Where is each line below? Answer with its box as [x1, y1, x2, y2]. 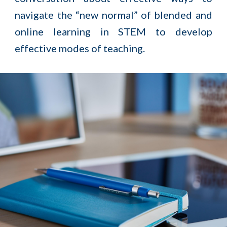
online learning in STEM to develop [15, 25, 212, 37]
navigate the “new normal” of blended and [15, 9, 212, 21]
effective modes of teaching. [15, 42, 145, 54]
